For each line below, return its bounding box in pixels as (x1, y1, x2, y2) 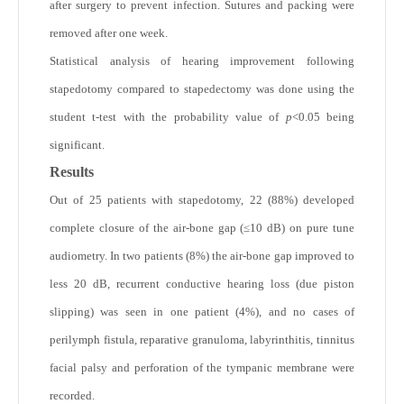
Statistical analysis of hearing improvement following (50, 54, 354, 68)
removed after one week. (50, 26, 168, 40)
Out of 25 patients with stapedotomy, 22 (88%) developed (50, 193, 354, 207)
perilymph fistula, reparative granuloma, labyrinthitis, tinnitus (50, 333, 354, 346)
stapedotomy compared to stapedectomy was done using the (50, 82, 354, 96)
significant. (50, 138, 105, 151)
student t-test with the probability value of (50, 110, 286, 124)
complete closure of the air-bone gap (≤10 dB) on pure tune (50, 221, 354, 234)
